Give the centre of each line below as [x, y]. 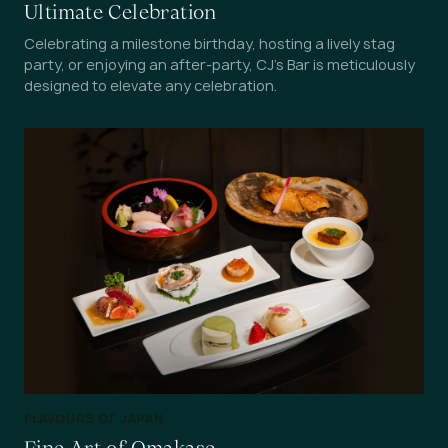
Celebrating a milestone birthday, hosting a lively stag [209, 43]
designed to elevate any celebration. [150, 85]
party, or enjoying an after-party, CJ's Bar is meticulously [219, 64]
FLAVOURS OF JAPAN [94, 419]
